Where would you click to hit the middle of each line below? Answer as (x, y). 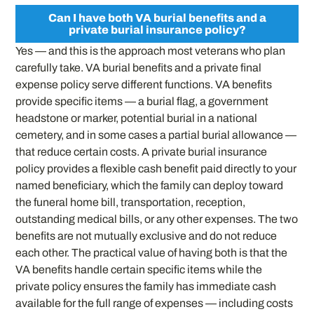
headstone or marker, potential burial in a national (137, 118)
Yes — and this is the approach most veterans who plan (151, 51)
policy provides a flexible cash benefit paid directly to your (156, 169)
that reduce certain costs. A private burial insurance (142, 152)
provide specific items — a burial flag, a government (142, 102)
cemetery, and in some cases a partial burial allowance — (156, 135)
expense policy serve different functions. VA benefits (144, 85)
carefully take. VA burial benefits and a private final (139, 68)
